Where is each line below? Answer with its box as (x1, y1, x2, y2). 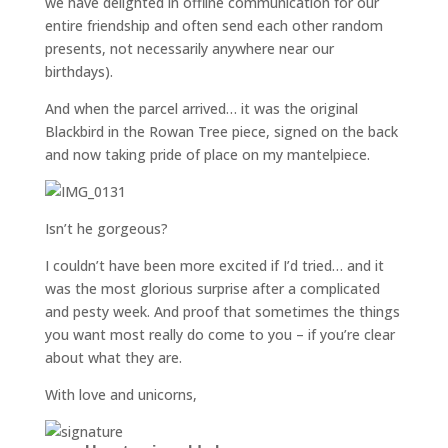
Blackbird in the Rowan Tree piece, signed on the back (44, 122, 398, 141)
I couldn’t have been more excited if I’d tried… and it (44, 256, 384, 275)
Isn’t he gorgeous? (44, 219, 168, 238)
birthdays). (44, 62, 113, 81)
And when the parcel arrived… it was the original (44, 99, 358, 118)
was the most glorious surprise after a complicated (44, 279, 380, 298)
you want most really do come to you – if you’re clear (44, 325, 395, 344)
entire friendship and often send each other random (44, 16, 383, 35)
